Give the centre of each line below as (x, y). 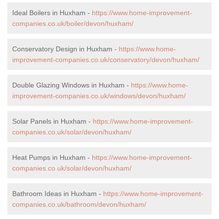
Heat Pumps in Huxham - (52, 157)
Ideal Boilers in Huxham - (52, 12)
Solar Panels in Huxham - (53, 121)
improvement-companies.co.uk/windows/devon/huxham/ (99, 96)
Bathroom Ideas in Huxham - (58, 193)
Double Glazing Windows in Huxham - (72, 85)
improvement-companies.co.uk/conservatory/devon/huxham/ (106, 59)
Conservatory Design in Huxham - (66, 49)
